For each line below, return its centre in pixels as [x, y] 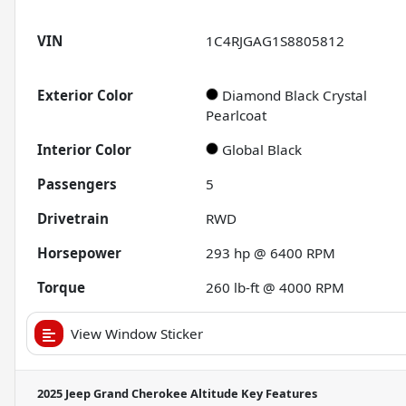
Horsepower [79, 253]
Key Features [278, 394]
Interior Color [84, 150]
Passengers [77, 184]
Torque [61, 288]
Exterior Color [85, 96]
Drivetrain [73, 219]
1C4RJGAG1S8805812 [275, 41]
